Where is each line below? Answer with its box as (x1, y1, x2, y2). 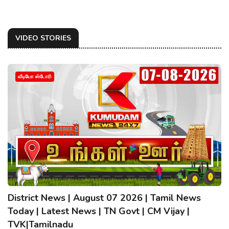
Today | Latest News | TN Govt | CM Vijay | (8, 204, 190, 217)
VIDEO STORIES (15, 33, 71, 43)
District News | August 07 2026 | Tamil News (8, 191, 201, 204)
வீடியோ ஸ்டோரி (18, 73, 52, 80)
